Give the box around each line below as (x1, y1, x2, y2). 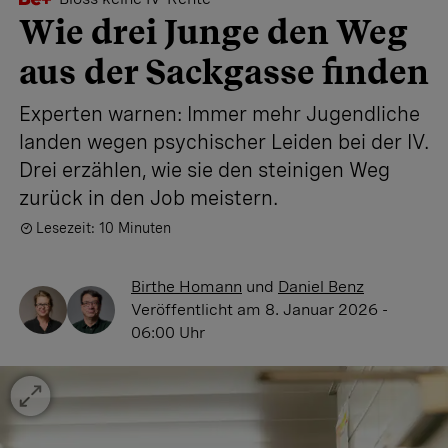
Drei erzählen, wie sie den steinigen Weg (19, 158, 390, 182)
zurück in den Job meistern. (19, 186, 278, 210)
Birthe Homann (131, 277, 242, 296)
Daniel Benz (278, 277, 364, 296)
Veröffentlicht (131, 300, 237, 319)
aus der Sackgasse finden (19, 51, 429, 92)
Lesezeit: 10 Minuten (36, 220, 171, 236)
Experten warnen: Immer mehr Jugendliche (19, 102, 420, 126)
